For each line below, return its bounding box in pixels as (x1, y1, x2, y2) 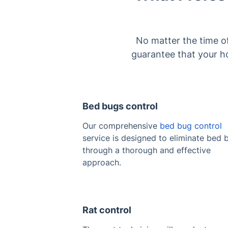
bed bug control (160, 120, 222, 131)
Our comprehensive (82, 120, 160, 131)
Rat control (82, 204, 131, 215)
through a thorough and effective (82, 145, 211, 155)
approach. (82, 157, 121, 167)
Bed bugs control (82, 100, 158, 111)
